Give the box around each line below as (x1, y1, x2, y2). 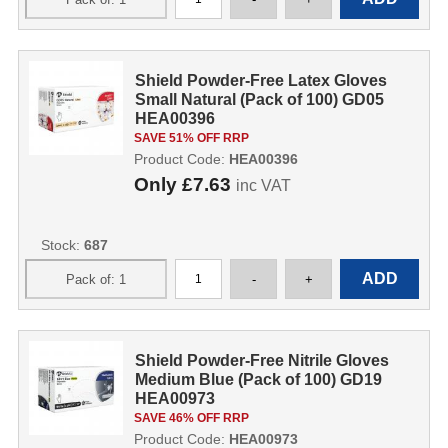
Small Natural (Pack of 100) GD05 (135, 91, 385, 108)
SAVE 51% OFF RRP (133, 131, 249, 145)
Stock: (40, 237, 84, 253)
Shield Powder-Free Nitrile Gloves (135, 352, 390, 369)
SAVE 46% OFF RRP (133, 411, 249, 425)
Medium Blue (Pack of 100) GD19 (135, 371, 383, 388)
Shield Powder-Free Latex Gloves (135, 72, 388, 89)
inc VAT (235, 177, 291, 194)
